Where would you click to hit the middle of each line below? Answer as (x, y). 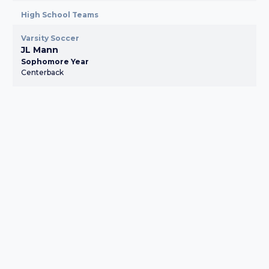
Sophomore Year (55, 62)
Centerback (42, 72)
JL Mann (40, 50)
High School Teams (60, 15)
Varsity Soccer (50, 38)
